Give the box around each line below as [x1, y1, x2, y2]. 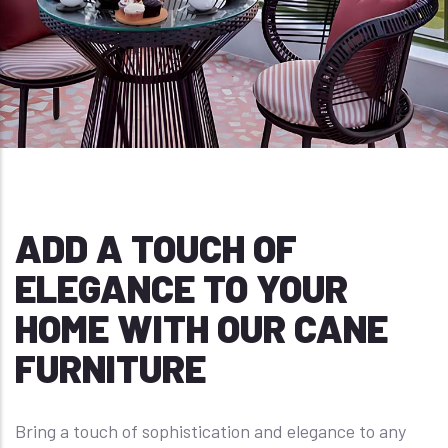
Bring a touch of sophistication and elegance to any [15, 420, 406, 442]
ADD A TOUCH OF [15, 225, 297, 271]
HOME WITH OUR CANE [15, 305, 388, 351]
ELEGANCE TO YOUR [15, 265, 348, 311]
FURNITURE [15, 345, 206, 391]
